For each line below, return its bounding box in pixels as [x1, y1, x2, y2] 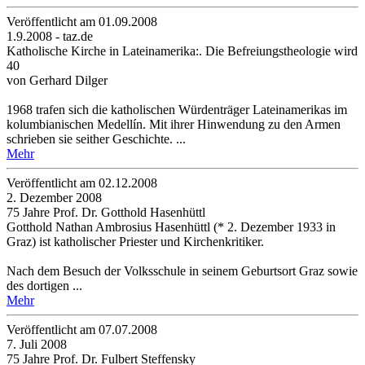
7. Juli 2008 [7, 336, 67, 351]
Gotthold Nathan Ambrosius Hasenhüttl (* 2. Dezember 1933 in [7, 219, 336, 234]
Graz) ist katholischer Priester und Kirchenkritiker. [7, 234, 264, 248]
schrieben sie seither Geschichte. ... [7, 131, 186, 146]
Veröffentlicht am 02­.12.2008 [7, 175, 157, 190]
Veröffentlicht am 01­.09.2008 [7, 14, 157, 29]
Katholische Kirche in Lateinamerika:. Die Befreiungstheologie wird [7, 43, 358, 58]
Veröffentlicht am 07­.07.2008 [7, 322, 157, 336]
